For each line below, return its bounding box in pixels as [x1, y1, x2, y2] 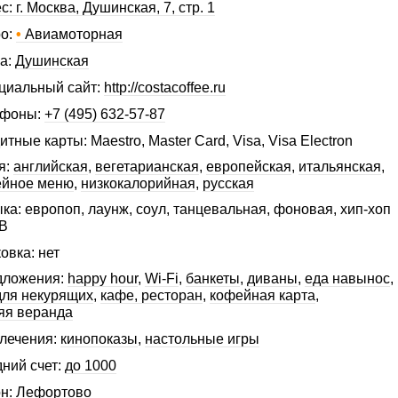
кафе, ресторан [100, 288, 203, 303]
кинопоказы [60, 330, 138, 346]
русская [203, 176, 254, 191]
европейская [206, 159, 291, 174]
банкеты [186, 271, 240, 286]
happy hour [68, 271, 138, 286]
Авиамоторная [21, 26, 123, 42]
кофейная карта [210, 288, 315, 303]
